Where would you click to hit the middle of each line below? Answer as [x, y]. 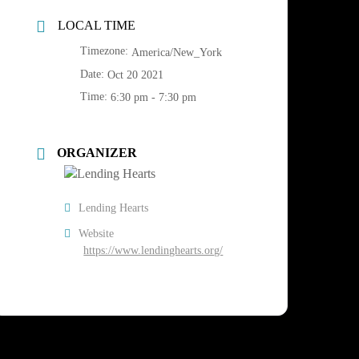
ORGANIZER [97, 153]
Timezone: [106, 51]
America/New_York [177, 52]
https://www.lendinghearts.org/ [153, 251]
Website [97, 234]
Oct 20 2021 [136, 75]
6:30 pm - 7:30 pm [154, 98]
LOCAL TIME [97, 25]
